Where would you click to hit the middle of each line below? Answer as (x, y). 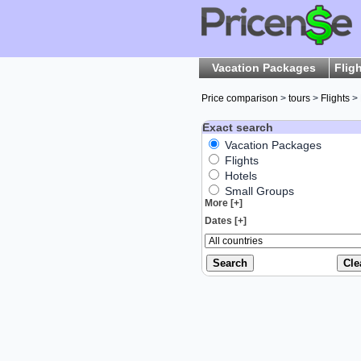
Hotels (239, 176)
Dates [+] (226, 221)
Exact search (238, 127)
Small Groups (258, 191)
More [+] (224, 203)
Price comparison (240, 98)
